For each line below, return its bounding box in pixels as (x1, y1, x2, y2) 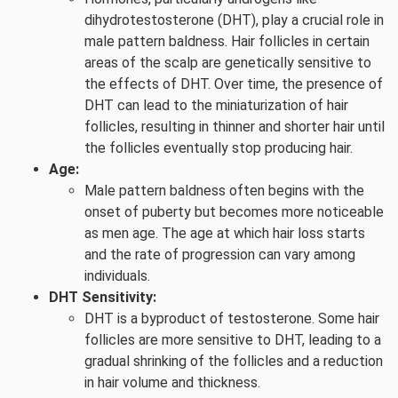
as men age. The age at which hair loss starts (84, 225, 365, 242)
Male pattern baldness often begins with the (84, 182, 364, 199)
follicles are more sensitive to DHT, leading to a (84, 331, 381, 348)
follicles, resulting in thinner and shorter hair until (84, 118, 385, 135)
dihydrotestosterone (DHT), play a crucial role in (84, 12, 384, 28)
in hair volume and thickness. (84, 374, 260, 391)
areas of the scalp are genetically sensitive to (84, 54, 371, 71)
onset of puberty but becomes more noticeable (84, 203, 384, 220)
